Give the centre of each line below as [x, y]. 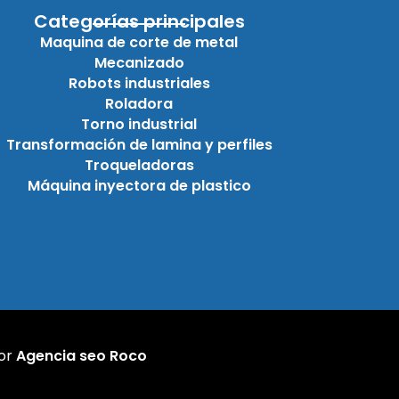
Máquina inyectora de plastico [139, 185]
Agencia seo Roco [81, 355]
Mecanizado [139, 62]
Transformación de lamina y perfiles [139, 144]
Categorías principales [139, 21]
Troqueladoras [139, 165]
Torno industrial [139, 124]
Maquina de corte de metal [139, 42]
